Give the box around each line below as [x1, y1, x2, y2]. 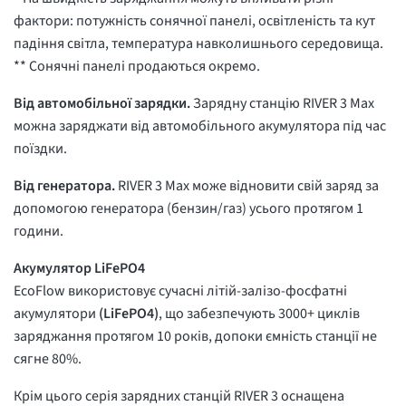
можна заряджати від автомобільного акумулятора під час [14, 116, 386, 137]
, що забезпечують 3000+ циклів [159, 304, 360, 324]
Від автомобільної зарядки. [14, 93, 193, 114]
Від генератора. [14, 176, 118, 197]
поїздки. [14, 139, 70, 159]
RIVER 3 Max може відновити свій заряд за [118, 176, 379, 197]
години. [14, 221, 66, 242]
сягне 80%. [14, 349, 84, 370]
